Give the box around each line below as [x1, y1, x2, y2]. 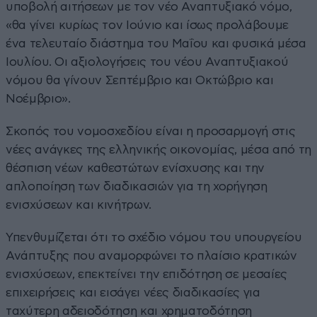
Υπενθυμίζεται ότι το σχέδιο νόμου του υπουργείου [6, 231, 302, 243]
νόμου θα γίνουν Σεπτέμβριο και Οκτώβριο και [6, 74, 274, 86]
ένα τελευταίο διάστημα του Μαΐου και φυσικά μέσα [6, 37, 306, 50]
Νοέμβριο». [6, 92, 71, 105]
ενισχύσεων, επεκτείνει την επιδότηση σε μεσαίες [6, 267, 288, 280]
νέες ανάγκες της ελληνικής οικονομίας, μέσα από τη [6, 143, 312, 156]
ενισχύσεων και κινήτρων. [6, 198, 151, 211]
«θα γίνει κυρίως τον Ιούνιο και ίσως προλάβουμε [6, 18, 289, 31]
